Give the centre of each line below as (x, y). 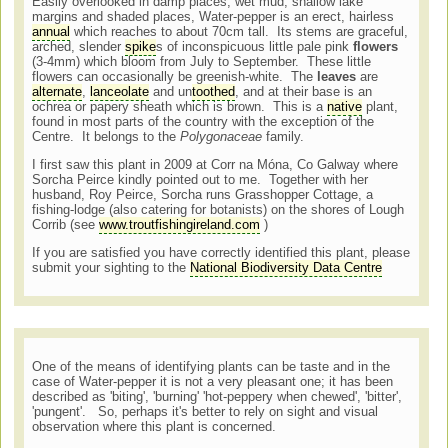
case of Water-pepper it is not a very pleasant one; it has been (213, 382)
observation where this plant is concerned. (156, 427)
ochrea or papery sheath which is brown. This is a (180, 107)
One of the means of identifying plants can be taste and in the (211, 367)
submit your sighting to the (111, 268)
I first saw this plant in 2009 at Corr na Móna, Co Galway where (215, 165)
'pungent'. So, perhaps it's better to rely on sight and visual (205, 412)
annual (51, 32)
